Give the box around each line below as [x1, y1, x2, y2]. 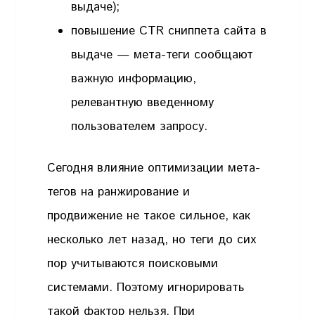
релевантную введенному [71, 94, 214, 111]
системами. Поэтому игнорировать [47, 279, 245, 297]
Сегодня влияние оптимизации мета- [47, 160, 261, 177]
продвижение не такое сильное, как [47, 207, 251, 225]
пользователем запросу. [71, 117, 208, 135]
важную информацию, [71, 70, 197, 87]
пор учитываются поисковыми [47, 255, 219, 273]
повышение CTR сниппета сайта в [71, 22, 267, 39]
